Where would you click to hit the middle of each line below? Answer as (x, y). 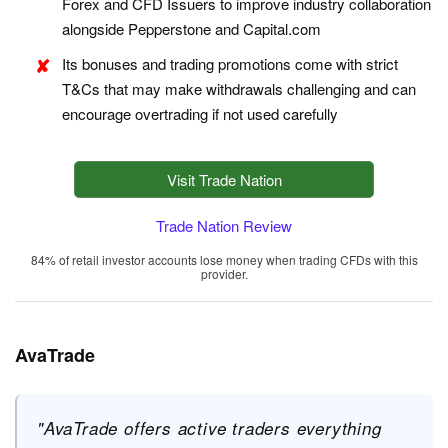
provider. (224, 274)
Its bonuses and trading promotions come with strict (230, 64)
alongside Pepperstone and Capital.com (191, 29)
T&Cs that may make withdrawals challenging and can (239, 89)
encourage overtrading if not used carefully (200, 114)
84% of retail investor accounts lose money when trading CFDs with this (224, 260)
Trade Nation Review (224, 226)
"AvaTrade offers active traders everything (209, 428)
